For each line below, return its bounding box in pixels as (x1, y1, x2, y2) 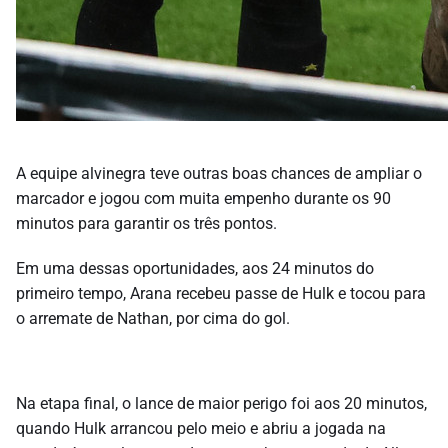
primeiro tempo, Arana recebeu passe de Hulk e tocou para (16, 284, 426, 304)
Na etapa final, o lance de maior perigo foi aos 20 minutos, (16, 394, 427, 414)
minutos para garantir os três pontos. (16, 214, 277, 234)
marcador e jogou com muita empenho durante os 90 (16, 189, 391, 209)
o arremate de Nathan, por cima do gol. (16, 309, 290, 329)
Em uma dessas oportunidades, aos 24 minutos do (16, 259, 374, 279)
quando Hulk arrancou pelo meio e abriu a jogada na (16, 419, 386, 439)
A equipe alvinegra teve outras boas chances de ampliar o (16, 164, 422, 184)
